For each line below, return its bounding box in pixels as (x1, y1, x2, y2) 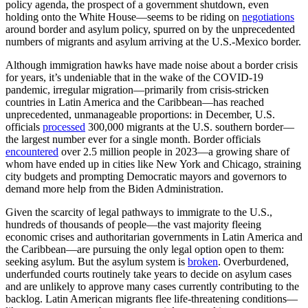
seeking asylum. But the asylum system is (5, 256, 188, 268)
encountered (5, 146, 58, 158)
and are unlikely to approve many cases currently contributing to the (5, 280, 299, 293)
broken (188, 256, 218, 268)
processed (43, 121, 85, 133)
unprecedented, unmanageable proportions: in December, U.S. (5, 109, 275, 121)
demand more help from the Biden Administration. (5, 183, 223, 195)
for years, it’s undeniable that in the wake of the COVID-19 (5, 71, 263, 84)
